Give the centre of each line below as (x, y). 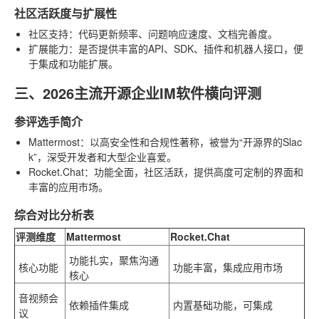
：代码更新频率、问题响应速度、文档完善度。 (173, 33)
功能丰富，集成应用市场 (228, 267)
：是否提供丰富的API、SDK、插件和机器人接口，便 (186, 48)
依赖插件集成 (99, 305)
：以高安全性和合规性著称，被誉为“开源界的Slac (191, 142)
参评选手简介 (48, 121)
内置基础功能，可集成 (223, 305)
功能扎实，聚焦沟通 (114, 260)
